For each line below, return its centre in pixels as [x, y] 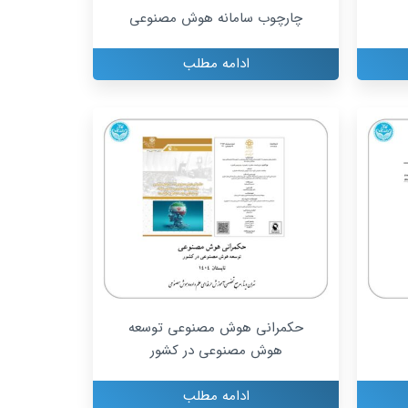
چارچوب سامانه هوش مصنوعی [216, 19]
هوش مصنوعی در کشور [216, 350]
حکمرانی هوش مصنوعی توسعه [216, 327]
